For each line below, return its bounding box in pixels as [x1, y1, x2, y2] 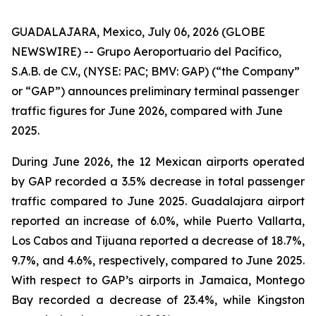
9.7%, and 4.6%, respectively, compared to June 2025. [11, 253, 305, 267]
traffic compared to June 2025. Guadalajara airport [11, 194, 305, 208]
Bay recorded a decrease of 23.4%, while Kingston [11, 293, 305, 307]
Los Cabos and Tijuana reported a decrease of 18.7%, [11, 233, 305, 248]
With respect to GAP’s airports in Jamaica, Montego [11, 273, 305, 287]
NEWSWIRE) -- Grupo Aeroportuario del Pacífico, [11, 44, 281, 59]
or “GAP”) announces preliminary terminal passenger [11, 84, 299, 98]
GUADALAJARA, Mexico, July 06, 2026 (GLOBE [11, 25, 265, 39]
